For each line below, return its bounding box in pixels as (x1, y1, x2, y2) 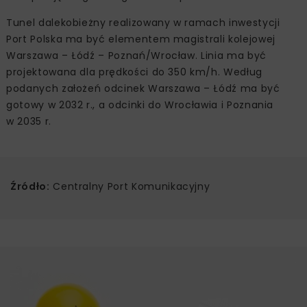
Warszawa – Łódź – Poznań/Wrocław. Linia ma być (6, 48, 267, 62)
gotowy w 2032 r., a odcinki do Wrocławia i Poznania (6, 97, 274, 112)
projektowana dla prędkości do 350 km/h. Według (6, 64, 262, 79)
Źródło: (10, 179, 50, 193)
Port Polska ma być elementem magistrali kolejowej (6, 32, 275, 46)
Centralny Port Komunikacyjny (49, 179, 210, 193)
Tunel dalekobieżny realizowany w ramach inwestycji (6, 15, 280, 29)
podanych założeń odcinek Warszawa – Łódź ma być (6, 81, 280, 95)
